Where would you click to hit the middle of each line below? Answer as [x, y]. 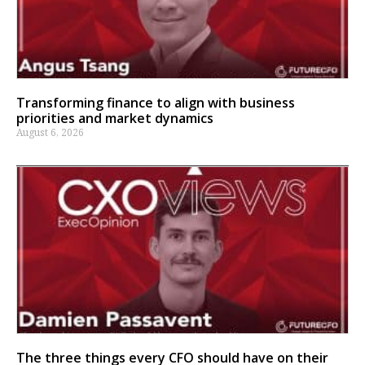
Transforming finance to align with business [156, 103]
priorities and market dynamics [115, 119]
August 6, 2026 [50, 133]
